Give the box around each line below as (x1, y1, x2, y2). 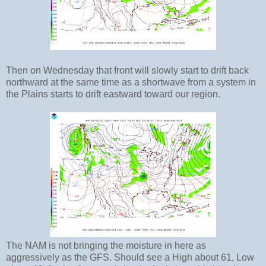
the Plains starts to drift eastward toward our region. (6, 89, 223, 100)
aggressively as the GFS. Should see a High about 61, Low (6, 252, 254, 263)
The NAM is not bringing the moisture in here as (6, 240, 206, 251)
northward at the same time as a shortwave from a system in (6, 77, 256, 88)
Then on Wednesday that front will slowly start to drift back (6, 65, 249, 76)
